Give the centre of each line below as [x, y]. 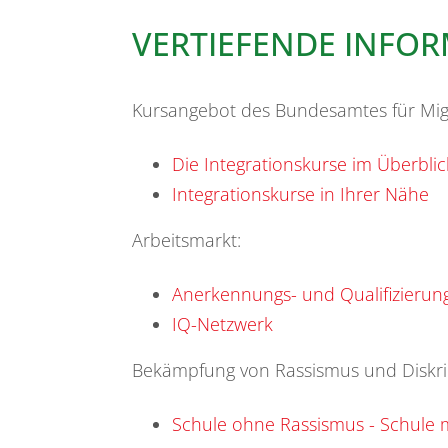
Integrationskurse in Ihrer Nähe [300, 194]
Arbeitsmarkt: [186, 240]
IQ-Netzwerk [222, 324]
